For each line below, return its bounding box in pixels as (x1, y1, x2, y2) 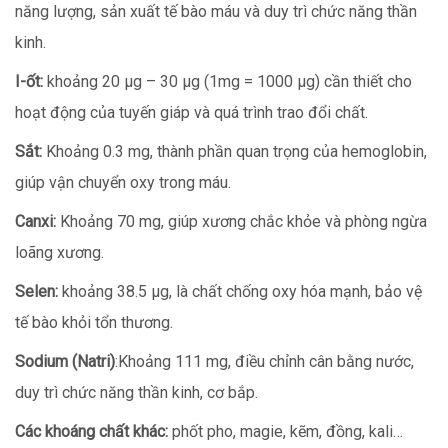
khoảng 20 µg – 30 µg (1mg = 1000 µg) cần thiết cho (43, 72, 412, 92)
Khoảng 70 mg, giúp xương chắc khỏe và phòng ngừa (56, 212, 427, 232)
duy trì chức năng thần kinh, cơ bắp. (15, 383, 258, 403)
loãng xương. (15, 243, 104, 263)
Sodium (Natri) (15, 352, 115, 372)
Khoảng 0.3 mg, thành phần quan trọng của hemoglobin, (42, 142, 427, 162)
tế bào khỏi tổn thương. (15, 313, 173, 333)
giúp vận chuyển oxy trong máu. (15, 173, 231, 193)
